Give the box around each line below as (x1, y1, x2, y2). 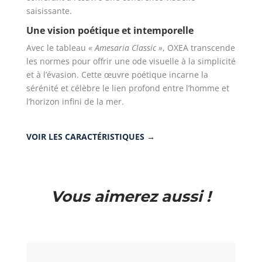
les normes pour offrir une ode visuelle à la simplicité (26, 56, 236, 67)
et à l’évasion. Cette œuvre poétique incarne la (26, 69, 208, 81)
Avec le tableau (26, 42, 88, 54)
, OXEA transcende (162, 42, 235, 54)
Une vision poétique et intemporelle (26, 24, 194, 37)
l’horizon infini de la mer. (26, 96, 124, 108)
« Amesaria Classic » (88, 42, 163, 54)
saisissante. (26, 5, 72, 17)
